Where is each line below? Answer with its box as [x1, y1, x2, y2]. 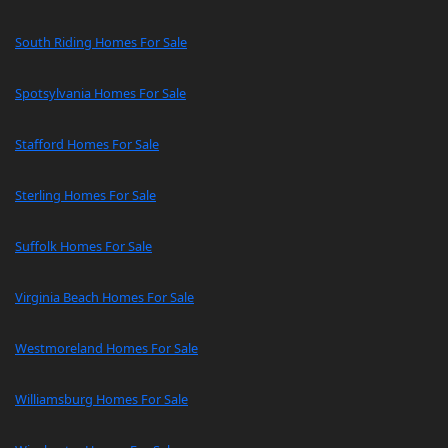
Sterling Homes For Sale [15, 186, 156, 205]
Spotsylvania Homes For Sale [15, 84, 186, 103]
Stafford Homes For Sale [15, 135, 159, 154]
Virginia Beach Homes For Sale [15, 288, 194, 307]
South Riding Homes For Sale [15, 33, 187, 52]
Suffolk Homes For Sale [15, 237, 152, 256]
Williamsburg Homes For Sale [15, 390, 188, 409]
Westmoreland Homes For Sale [15, 339, 198, 358]
